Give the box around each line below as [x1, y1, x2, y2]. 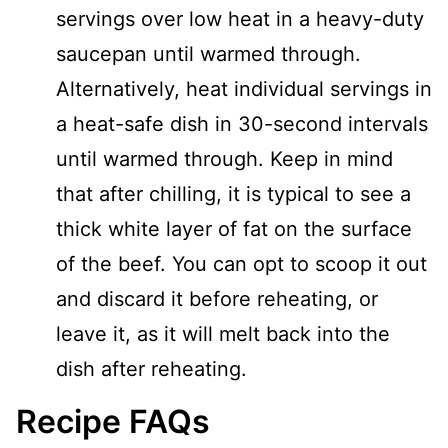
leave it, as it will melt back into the [56, 322, 390, 347]
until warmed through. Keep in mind [56, 147, 393, 172]
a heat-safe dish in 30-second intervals [56, 112, 428, 137]
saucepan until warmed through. [56, 42, 361, 67]
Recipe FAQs [16, 402, 210, 442]
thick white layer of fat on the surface [56, 217, 412, 242]
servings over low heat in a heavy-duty [56, 7, 424, 32]
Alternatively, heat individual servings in [56, 77, 432, 102]
